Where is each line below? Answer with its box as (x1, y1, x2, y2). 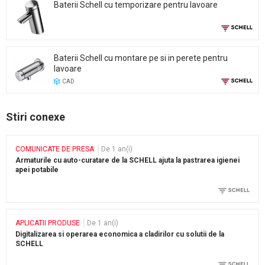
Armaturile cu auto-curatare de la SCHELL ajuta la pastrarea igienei (15, 156, 240, 165)
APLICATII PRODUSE (15, 219, 80, 228)
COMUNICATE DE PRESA (15, 145, 94, 154)
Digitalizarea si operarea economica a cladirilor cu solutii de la (15, 230, 224, 239)
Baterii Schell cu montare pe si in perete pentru (54, 53, 228, 63)
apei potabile (15, 166, 59, 174)
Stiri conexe (6, 111, 65, 124)
